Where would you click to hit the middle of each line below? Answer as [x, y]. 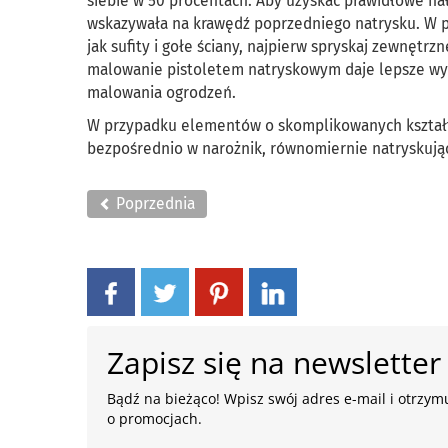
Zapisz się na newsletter [274, 362]
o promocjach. [155, 418]
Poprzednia [153, 203]
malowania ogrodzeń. [163, 92]
